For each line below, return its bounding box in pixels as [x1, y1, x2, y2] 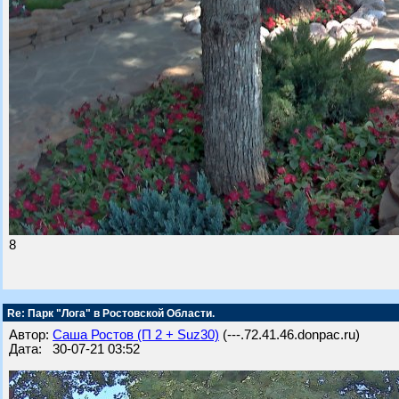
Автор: [9, 328, 53, 342]
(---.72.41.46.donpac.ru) [219, 328, 360, 342]
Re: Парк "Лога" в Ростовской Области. [4, 307, 215, 320]
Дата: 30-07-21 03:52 [9, 342, 140, 356]
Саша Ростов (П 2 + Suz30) [53, 328, 219, 342]
